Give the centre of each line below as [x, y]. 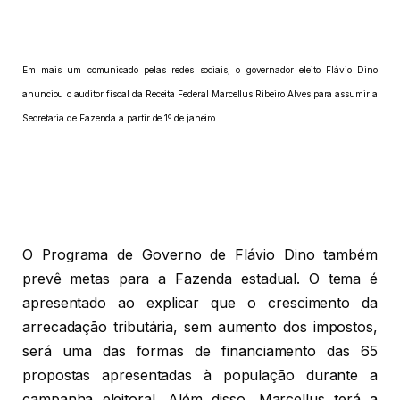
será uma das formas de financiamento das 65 [200, 351]
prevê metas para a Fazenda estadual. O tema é [200, 279]
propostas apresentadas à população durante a [200, 375]
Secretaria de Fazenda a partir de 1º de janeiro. [122, 118]
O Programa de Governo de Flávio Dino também [200, 254]
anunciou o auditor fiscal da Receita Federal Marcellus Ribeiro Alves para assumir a [200, 94]
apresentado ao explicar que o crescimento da [200, 303]
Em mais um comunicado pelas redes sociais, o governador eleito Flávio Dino [200, 70]
